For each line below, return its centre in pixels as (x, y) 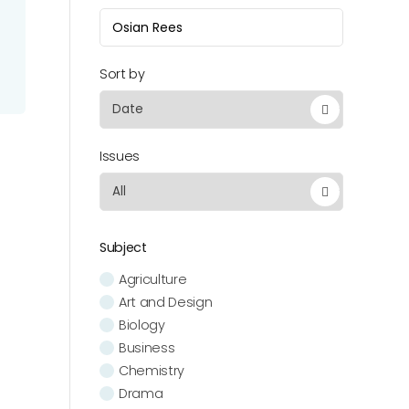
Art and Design (166, 302)
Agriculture (153, 279)
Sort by (122, 74)
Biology (142, 325)
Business (147, 348)
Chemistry (152, 371)
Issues (120, 156)
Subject (123, 247)
